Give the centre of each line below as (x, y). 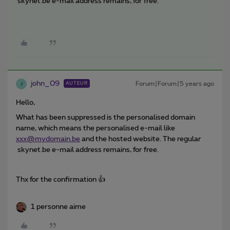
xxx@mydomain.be (48, 139)
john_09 (45, 84)
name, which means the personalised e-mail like (95, 129)
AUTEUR (77, 84)
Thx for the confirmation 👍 (61, 180)
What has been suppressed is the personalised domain (106, 118)
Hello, (25, 103)
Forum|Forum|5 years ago (175, 84)
